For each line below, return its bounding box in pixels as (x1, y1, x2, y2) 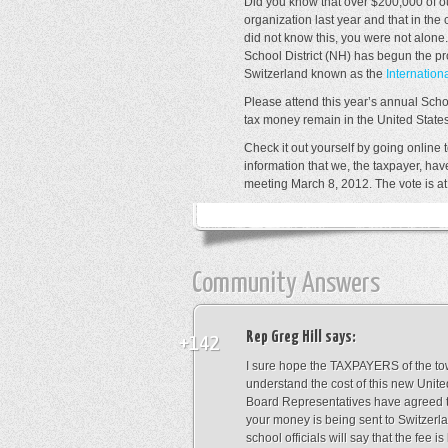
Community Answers (192, 270, 380, 298)
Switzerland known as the (244, 67, 386, 81)
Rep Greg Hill (246, 329, 322, 346)
